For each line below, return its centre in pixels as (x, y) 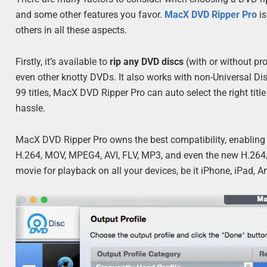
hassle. (31, 108)
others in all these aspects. (72, 30)
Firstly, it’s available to (63, 62)
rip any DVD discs (147, 62)
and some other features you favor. (90, 14)
